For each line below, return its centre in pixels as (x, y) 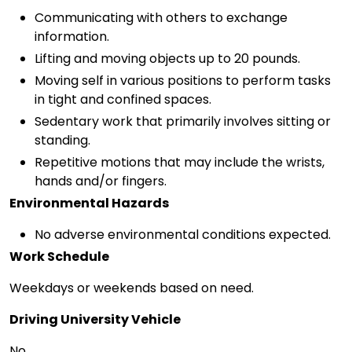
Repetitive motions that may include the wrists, (180, 162)
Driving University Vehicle (95, 319)
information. (72, 36)
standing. (62, 140)
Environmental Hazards (89, 203)
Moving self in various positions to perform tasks (183, 80)
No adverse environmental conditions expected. (183, 234)
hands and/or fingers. (101, 181)
